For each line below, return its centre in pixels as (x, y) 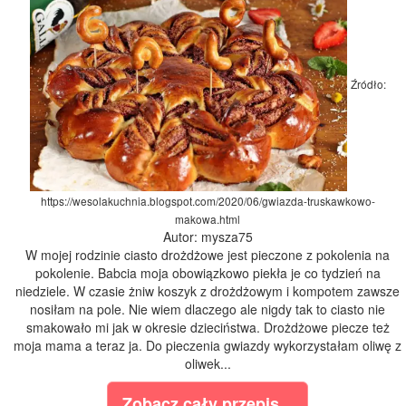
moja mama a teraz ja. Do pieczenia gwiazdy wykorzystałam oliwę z (208, 346)
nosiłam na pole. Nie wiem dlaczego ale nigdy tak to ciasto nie (208, 309)
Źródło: (368, 84)
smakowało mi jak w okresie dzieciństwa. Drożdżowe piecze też (208, 328)
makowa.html (208, 219)
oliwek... (208, 364)
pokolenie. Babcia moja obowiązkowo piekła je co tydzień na (208, 273)
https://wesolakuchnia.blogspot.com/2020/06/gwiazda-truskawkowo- (208, 201)
